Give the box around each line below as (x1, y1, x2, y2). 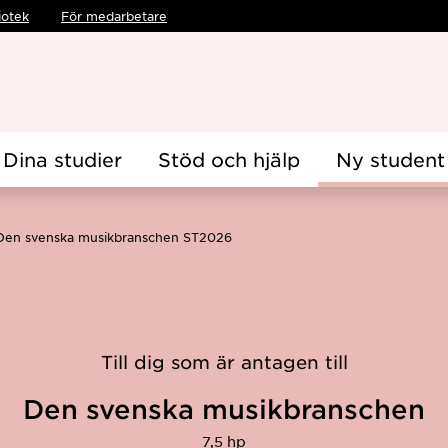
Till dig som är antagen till (100, 351, 348, 373)
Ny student (336, 148, 445, 171)
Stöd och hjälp (158, 148, 300, 171)
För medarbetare (61, 8, 167, 24)
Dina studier (3, 148, 122, 171)
